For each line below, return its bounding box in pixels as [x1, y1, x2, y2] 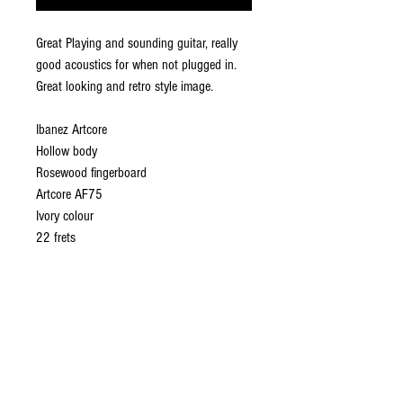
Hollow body [36, 143, 97, 159]
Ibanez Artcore [36, 121, 107, 138]
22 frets [36, 229, 76, 246]
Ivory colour [36, 208, 94, 224]
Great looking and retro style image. [36, 78, 213, 94]
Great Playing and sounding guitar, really [36, 35, 237, 51]
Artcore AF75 [36, 186, 103, 202]
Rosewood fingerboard [36, 165, 147, 181]
